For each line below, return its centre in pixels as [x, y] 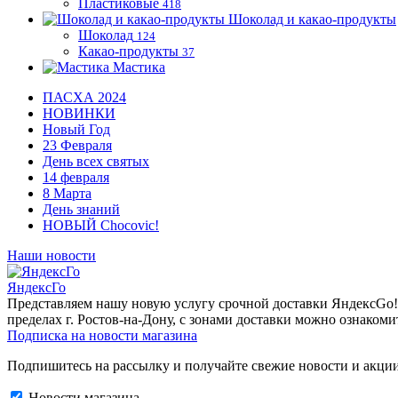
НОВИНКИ [79, 113]
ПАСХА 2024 [84, 97]
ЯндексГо [36, 287]
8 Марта [67, 193]
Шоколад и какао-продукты [312, 19]
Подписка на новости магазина [102, 335]
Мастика [139, 67]
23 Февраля [77, 145]
